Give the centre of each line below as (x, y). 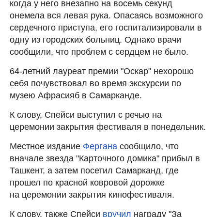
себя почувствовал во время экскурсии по (95, 83)
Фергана (100, 146)
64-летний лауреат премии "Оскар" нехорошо (102, 71)
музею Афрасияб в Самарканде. (76, 95)
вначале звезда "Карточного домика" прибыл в (105, 158)
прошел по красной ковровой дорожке (87, 182)
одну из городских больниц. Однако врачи (95, 39)
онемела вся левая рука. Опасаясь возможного (106, 15)
